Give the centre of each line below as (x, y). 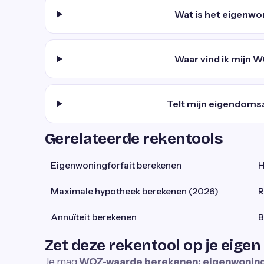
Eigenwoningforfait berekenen (116, 165)
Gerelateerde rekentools (134, 139)
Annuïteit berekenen (94, 217)
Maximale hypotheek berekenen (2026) (135, 191)
